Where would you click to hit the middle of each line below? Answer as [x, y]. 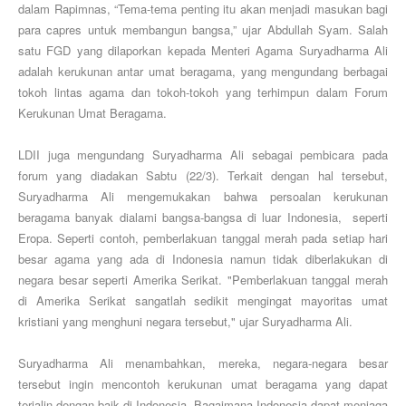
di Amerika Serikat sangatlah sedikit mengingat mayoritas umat [203, 301]
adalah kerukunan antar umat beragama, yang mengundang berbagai [203, 72]
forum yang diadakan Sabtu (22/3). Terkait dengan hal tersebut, [203, 176]
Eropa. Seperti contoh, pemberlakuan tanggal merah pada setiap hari [203, 238]
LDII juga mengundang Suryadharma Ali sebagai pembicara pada [203, 155]
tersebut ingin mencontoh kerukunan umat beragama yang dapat [203, 384]
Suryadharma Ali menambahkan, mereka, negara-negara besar [203, 363]
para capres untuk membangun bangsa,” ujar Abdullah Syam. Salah [203, 30]
